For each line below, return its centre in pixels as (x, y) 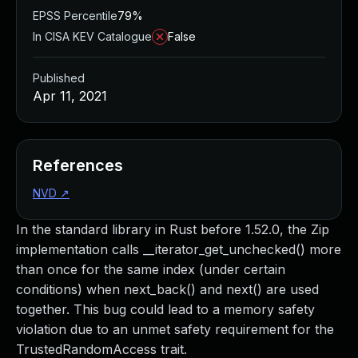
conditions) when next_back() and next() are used (167, 289)
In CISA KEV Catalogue (92, 36)
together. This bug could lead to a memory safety (165, 309)
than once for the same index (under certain (151, 269)
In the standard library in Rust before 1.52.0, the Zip (173, 229)
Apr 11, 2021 (70, 96)
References (78, 165)
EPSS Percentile (75, 16)
